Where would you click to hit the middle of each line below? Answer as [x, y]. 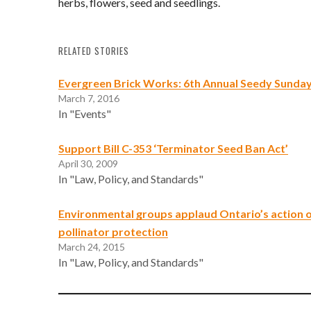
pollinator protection [113, 231]
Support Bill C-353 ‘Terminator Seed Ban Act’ [173, 148]
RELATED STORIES [94, 51]
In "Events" [85, 113]
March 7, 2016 [89, 98]
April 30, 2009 [88, 163]
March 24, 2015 [92, 246]
